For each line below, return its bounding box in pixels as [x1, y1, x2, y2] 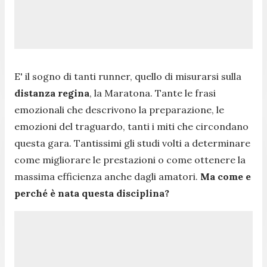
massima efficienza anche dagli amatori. [14, 170, 200, 182]
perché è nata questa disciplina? [14, 187, 169, 199]
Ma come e [200, 170, 251, 182]
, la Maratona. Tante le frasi [89, 86, 216, 99]
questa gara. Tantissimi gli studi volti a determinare [14, 136, 250, 149]
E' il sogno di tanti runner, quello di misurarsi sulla [14, 70, 241, 82]
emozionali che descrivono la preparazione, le [14, 103, 224, 116]
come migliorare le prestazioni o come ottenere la [14, 153, 246, 166]
